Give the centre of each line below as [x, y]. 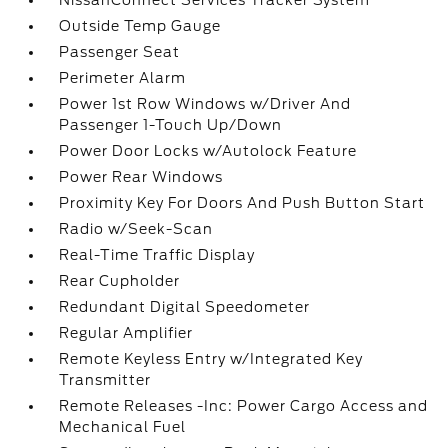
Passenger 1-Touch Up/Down [171, 125]
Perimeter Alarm [123, 78]
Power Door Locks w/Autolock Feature [208, 151]
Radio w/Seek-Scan [136, 229]
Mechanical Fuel [123, 427]
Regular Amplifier [126, 333]
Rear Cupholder [120, 281]
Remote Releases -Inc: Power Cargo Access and [244, 406]
